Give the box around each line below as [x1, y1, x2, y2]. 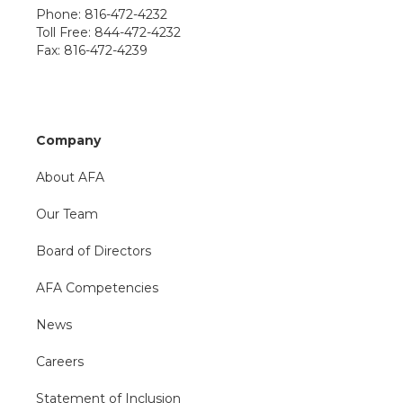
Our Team [36, 206, 98, 222]
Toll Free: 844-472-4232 [36, 24, 181, 40]
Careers [36, 354, 84, 370]
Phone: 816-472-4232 [36, 6, 167, 22]
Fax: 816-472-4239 [36, 42, 148, 58]
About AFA [36, 169, 104, 185]
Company [36, 132, 101, 148]
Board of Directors [36, 243, 151, 259]
